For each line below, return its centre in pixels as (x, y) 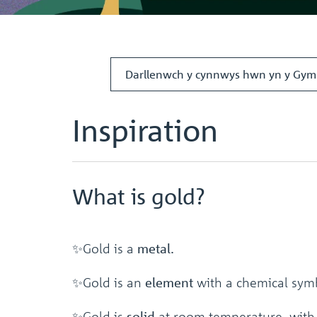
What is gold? (139, 196)
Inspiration (145, 130)
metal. (156, 248)
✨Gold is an (109, 282)
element (171, 282)
